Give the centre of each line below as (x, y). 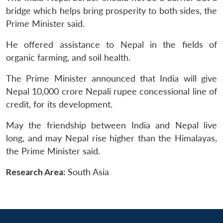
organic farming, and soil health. (68, 57)
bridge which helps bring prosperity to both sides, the (111, 10)
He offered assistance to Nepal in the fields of (111, 44)
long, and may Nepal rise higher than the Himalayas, (111, 138)
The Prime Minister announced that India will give (111, 78)
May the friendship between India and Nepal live (111, 125)
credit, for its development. (59, 104)
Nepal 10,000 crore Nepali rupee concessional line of (111, 91)
